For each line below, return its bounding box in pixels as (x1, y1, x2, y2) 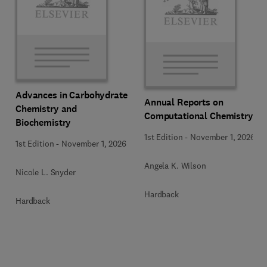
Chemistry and (15, 103, 77, 115)
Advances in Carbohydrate (15, 89, 128, 101)
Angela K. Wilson (144, 160, 206, 171)
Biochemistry (15, 116, 72, 129)
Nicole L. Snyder (15, 167, 76, 178)
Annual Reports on (144, 95, 223, 108)
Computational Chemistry (144, 109, 253, 122)
